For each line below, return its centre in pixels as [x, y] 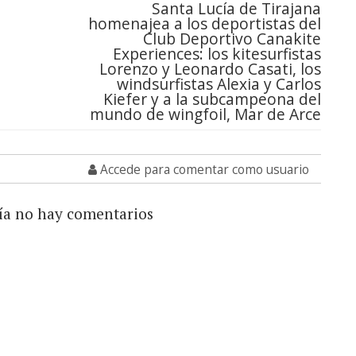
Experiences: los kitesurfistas [217, 54]
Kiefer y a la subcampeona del [212, 99]
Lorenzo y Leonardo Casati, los [210, 69]
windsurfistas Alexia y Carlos [219, 84]
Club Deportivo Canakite [232, 39]
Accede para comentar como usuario [203, 170]
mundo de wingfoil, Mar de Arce [205, 114]
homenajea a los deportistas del [205, 24]
